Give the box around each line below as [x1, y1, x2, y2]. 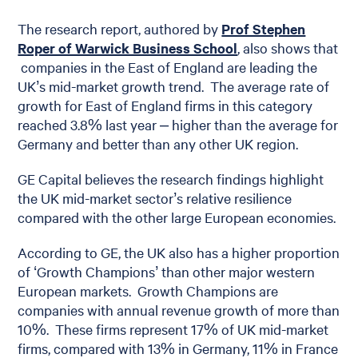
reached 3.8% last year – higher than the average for [18, 115, 339, 133]
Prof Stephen [221, 19, 306, 38]
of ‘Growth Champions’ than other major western [18, 262, 316, 280]
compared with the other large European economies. [18, 208, 336, 226]
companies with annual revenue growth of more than [18, 300, 340, 319]
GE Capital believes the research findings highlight [18, 169, 324, 188]
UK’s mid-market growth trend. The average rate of [18, 77, 330, 95]
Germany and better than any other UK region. [18, 134, 299, 153]
